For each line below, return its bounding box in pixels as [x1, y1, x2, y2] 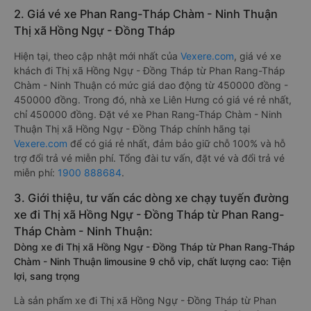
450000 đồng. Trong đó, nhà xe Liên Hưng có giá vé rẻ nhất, [14, 94, 292, 106]
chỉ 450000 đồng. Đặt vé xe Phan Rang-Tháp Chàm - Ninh [14, 108, 282, 120]
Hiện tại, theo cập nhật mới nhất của [14, 50, 180, 62]
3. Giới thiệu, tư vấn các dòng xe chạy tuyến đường [14, 191, 289, 205]
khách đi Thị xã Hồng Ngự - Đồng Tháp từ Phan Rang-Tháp [14, 65, 285, 76]
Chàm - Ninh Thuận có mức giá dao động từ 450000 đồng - [14, 79, 288, 91]
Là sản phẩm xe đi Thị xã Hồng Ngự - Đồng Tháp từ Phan [14, 294, 276, 306]
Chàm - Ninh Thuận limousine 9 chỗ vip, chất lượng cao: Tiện [14, 255, 291, 267]
